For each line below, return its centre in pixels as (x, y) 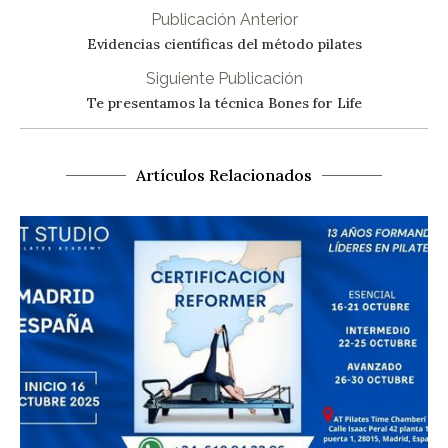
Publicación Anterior (224, 20)
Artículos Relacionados (224, 175)
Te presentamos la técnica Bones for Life (224, 103)
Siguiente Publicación (224, 79)
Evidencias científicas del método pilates (224, 44)
